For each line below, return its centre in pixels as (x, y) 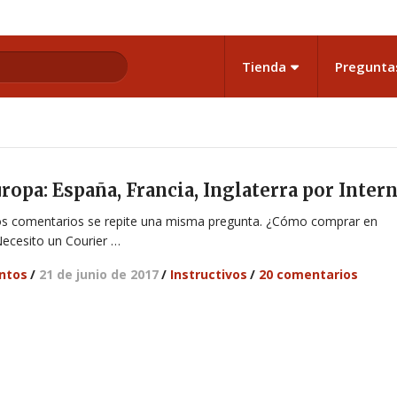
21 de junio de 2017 (99, 274)
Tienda (264, 66)
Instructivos (209, 274)
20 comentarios (309, 274)
